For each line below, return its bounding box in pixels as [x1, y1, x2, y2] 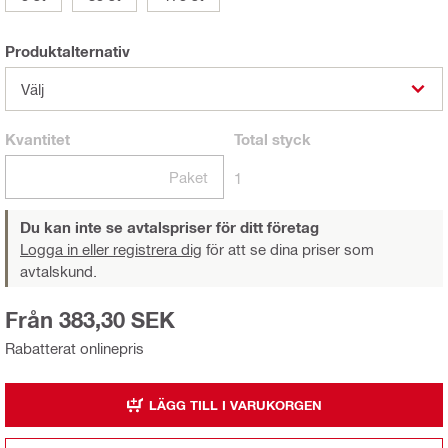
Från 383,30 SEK [5, 307, 175, 334]
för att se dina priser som [202, 240, 374, 259]
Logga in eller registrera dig [20, 240, 202, 259]
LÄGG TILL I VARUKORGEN [149, 396, 322, 413]
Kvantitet [5, 130, 70, 149]
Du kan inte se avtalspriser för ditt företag [20, 218, 319, 237]
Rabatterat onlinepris [5, 339, 144, 358]
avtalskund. [20, 262, 97, 281]
